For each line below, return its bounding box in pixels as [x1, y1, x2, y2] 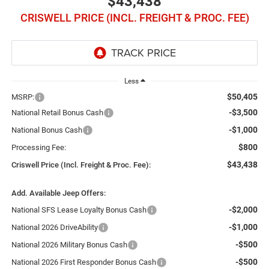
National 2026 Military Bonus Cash [11, 240, 127, 250]
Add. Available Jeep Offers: [11, 189, 106, 198]
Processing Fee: [11, 143, 66, 153]
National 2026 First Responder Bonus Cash [11, 258, 156, 267]
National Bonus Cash [11, 125, 82, 135]
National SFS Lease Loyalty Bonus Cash [11, 205, 147, 215]
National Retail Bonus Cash [11, 108, 103, 118]
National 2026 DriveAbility [11, 223, 98, 232]
